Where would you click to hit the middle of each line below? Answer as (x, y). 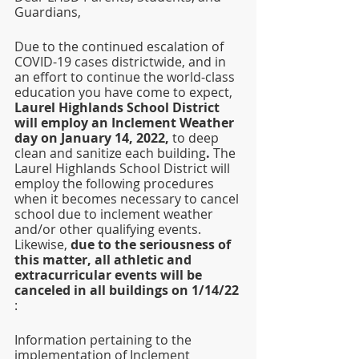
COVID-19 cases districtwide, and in (122, 62)
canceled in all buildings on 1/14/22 (127, 290)
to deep (197, 138)
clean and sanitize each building (110, 153)
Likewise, (41, 244)
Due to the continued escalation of (121, 46)
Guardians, (48, 12)
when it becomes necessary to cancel (128, 199)
